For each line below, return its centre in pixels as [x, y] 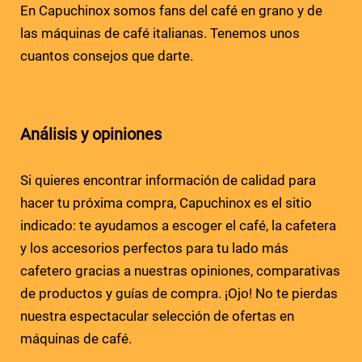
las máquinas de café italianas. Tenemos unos [160, 33]
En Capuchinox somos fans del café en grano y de [171, 10]
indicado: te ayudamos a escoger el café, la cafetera [178, 225]
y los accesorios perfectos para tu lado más [154, 248]
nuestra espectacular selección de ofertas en [157, 316]
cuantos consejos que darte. [107, 55]
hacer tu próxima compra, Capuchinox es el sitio [166, 202]
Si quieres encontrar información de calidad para [168, 180]
